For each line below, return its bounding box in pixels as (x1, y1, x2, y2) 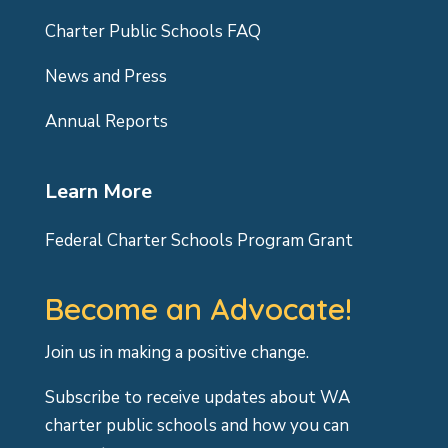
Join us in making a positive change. (44, 340, 309, 364)
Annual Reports (44, 109, 168, 133)
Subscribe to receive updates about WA (44, 385, 350, 409)
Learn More (44, 177, 152, 205)
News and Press (44, 64, 167, 88)
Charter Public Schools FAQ (44, 19, 261, 43)
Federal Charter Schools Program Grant (44, 228, 353, 252)
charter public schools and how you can (44, 413, 349, 437)
